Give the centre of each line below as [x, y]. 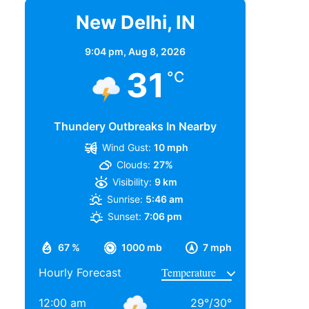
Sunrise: [124, 199]
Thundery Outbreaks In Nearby [135, 126]
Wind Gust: [126, 147]
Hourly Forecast [80, 272]
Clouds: [134, 164]
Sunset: [125, 216]
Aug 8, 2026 [157, 51]
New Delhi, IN [135, 22]
